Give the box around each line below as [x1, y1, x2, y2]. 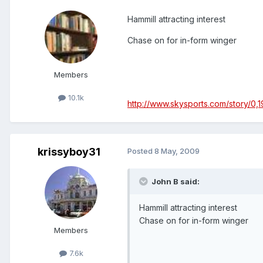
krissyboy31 [37, 146, 100, 159]
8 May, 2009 [154, 146, 200, 156]
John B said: [150, 177, 200, 187]
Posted [127, 146, 154, 156]
